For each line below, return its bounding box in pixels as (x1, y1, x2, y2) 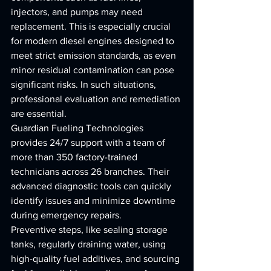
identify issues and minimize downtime (11, 195, 178, 206)
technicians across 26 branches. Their (11, 166, 172, 177)
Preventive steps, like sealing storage (11, 224, 170, 235)
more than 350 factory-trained (11, 152, 140, 162)
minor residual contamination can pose (11, 65, 177, 75)
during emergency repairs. (11, 210, 122, 220)
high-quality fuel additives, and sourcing (11, 253, 182, 264)
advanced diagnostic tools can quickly (11, 181, 174, 191)
